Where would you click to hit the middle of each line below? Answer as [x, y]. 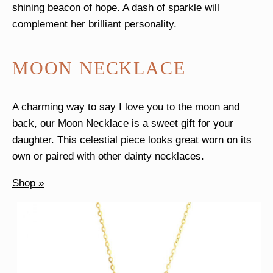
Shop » [28, 183]
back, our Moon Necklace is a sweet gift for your [123, 124]
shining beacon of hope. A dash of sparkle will [116, 7]
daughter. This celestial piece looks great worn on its [132, 140]
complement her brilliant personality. [94, 24]
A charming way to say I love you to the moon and [126, 107]
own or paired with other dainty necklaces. [108, 157]
